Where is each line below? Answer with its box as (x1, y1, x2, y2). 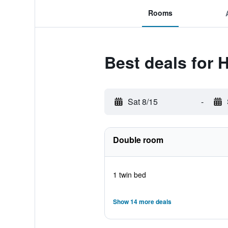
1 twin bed (112, 169, 146, 180)
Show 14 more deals (112, 197, 172, 206)
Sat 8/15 (127, 96, 158, 107)
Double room (112, 134, 163, 146)
